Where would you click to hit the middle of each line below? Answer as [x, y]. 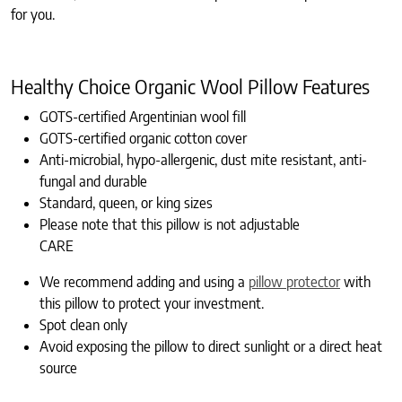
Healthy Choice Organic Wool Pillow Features [190, 87]
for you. [33, 15]
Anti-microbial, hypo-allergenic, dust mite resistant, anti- [203, 160]
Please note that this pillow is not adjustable [170, 225]
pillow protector [294, 282]
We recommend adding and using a [144, 282]
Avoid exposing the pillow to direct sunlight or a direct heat [211, 347]
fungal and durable [93, 182]
